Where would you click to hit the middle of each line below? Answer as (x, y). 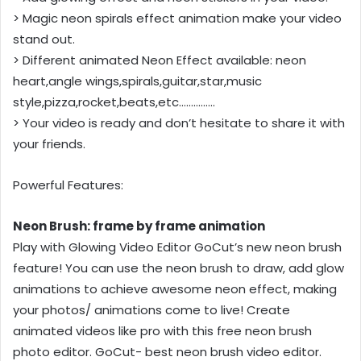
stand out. (44, 39)
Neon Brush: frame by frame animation (139, 226)
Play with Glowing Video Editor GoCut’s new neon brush (177, 247)
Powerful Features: (68, 185)
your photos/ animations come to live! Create (151, 309)
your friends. (49, 143)
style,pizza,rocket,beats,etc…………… (114, 102)
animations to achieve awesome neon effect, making (175, 288)
